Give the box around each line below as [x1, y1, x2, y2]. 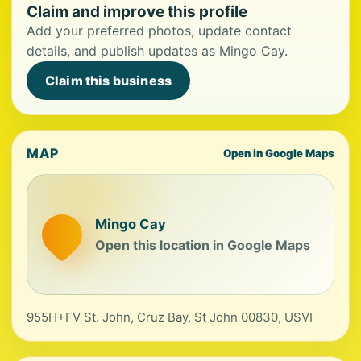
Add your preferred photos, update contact [27, 23, 292, 39]
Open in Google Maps [223, 147, 334, 160]
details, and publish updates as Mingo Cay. [27, 43, 288, 59]
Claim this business [45, 73, 172, 89]
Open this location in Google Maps [95, 236, 310, 253]
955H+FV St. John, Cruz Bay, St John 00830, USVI [27, 309, 313, 325]
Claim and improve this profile [27, 2, 247, 21]
